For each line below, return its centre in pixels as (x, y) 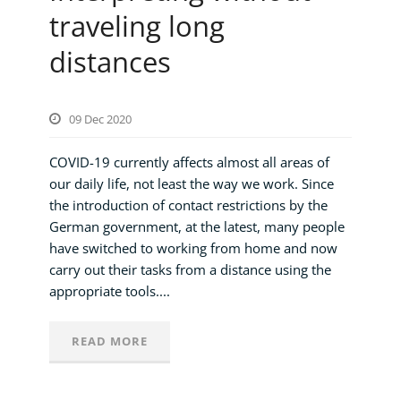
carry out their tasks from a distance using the (190, 269)
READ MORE (110, 341)
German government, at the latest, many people (197, 226)
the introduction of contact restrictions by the (188, 205)
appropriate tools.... (110, 290)
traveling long (137, 26)
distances (110, 61)
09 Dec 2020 (100, 119)
